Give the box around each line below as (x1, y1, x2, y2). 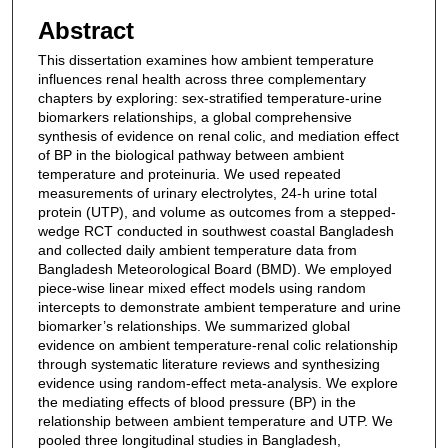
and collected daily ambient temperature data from (37, 242, 357, 259)
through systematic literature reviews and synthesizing (37, 356, 380, 373)
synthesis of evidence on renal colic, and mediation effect (37, 128, 399, 145)
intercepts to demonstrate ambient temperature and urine (37, 299, 401, 316)
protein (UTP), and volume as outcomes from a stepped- (37, 204, 396, 221)
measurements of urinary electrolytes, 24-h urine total (37, 185, 377, 202)
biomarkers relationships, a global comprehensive (37, 109, 352, 126)
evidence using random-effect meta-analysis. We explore (37, 375, 398, 392)
